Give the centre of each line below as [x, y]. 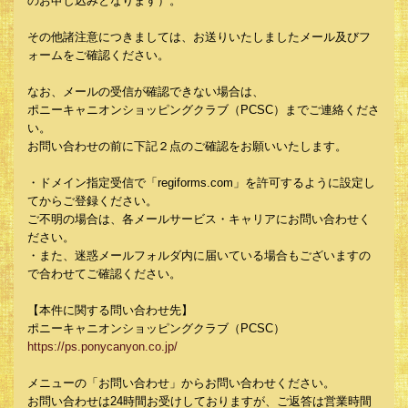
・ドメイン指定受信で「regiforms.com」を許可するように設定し [201, 183]
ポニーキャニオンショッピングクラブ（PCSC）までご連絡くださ [204, 110]
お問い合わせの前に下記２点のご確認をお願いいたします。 [187, 146]
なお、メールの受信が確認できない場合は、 [146, 92]
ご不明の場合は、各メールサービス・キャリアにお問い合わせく [199, 219]
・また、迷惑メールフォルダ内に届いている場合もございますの [199, 255]
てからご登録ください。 [92, 201]
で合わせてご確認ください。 [104, 274]
